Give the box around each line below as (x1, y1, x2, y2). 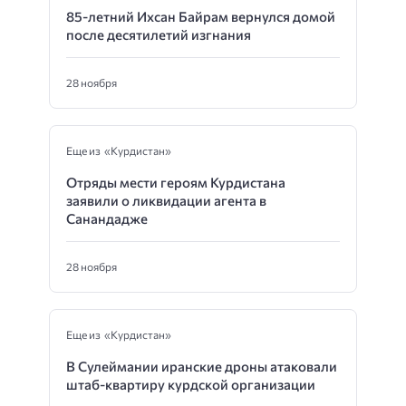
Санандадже (66, 210, 148, 227)
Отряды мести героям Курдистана (66, 174, 285, 191)
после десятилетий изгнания (66, 26, 251, 43)
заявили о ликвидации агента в (66, 192, 266, 209)
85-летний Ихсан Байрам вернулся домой (66, 8, 335, 25)
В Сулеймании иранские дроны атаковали (66, 358, 337, 375)
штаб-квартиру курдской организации (66, 376, 315, 393)
